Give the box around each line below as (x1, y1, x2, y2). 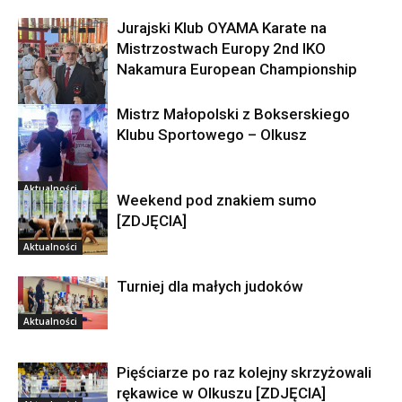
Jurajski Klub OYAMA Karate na (117, 19, 327, 37)
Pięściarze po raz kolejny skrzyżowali (117, 363, 371, 381)
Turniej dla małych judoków (117, 277, 303, 295)
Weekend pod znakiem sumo (117, 191, 317, 209)
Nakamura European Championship (117, 60, 357, 78)
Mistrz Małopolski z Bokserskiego (117, 105, 350, 123)
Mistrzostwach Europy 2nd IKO (117, 39, 326, 57)
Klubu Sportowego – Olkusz (117, 126, 307, 144)
